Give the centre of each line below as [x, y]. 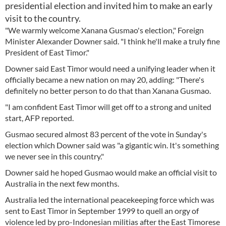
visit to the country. [43, 18]
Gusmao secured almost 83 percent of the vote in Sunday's [106, 134]
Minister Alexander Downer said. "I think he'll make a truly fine [112, 41]
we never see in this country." [54, 156]
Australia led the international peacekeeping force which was [110, 200]
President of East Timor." [47, 52]
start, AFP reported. [39, 118]
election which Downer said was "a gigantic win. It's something [112, 145]
